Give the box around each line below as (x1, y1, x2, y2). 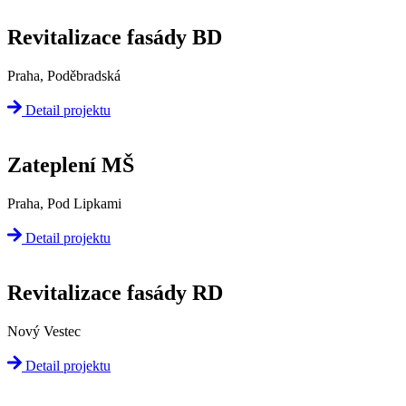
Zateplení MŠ (7, 153, 134, 178)
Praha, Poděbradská (7, 67, 121, 83)
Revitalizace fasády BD (7, 24, 222, 49)
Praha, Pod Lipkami (7, 195, 121, 211)
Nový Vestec (7, 324, 81, 340)
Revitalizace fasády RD (7, 281, 223, 305)
